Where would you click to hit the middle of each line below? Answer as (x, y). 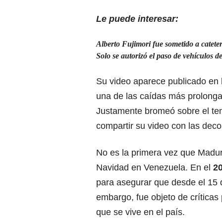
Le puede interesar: (137, 19)
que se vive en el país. (140, 212)
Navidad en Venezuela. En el (155, 167)
